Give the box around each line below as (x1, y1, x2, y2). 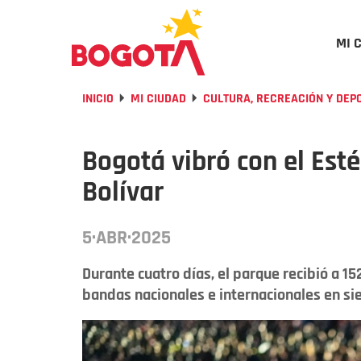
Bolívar (82, 174, 164, 210)
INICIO (82, 90, 114, 107)
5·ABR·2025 (82, 226, 171, 250)
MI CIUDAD (131, 90, 186, 107)
